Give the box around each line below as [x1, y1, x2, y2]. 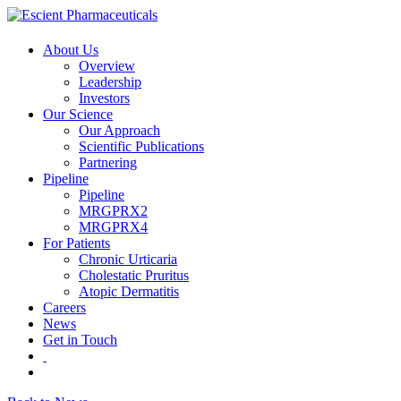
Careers [43, 300, 86, 316]
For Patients [43, 235, 110, 252]
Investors [79, 90, 130, 107]
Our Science [43, 107, 113, 123]
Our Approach [79, 123, 160, 139]
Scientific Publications [79, 139, 204, 155]
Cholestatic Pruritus [79, 268, 189, 284]
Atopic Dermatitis [79, 284, 179, 300]
